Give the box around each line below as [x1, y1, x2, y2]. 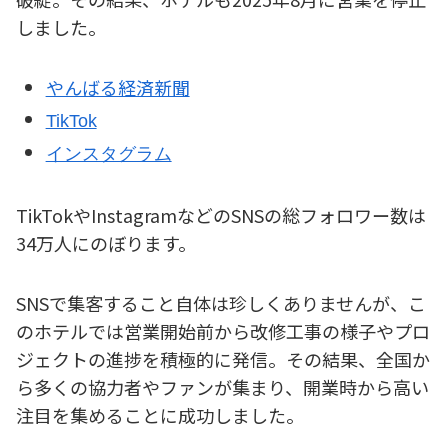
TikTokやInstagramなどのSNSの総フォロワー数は [16, 201, 426, 228]
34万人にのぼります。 [16, 229, 196, 256]
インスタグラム [45, 144, 172, 165]
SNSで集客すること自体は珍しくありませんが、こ [16, 290, 426, 317]
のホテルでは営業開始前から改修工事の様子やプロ [16, 318, 430, 345]
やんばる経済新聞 [45, 74, 190, 101]
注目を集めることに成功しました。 [16, 402, 304, 429]
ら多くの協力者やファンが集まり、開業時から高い [16, 374, 429, 401]
